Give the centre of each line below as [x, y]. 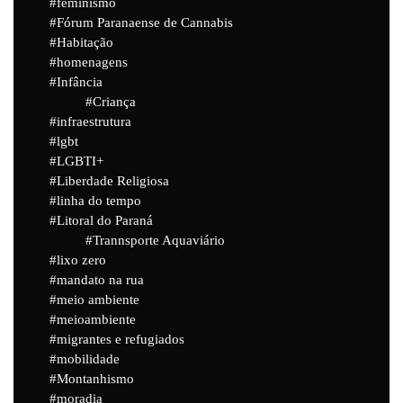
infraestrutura [94, 121]
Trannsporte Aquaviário [159, 240]
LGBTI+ [80, 161]
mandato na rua [100, 279]
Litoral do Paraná [105, 220]
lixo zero [81, 260]
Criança [114, 101]
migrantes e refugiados [121, 339]
